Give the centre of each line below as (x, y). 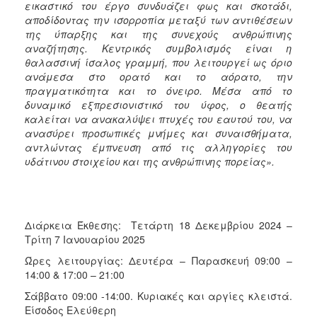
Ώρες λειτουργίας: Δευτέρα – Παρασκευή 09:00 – (158, 260)
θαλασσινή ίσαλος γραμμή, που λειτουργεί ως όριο (158, 62)
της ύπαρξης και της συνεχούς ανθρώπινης (158, 34)
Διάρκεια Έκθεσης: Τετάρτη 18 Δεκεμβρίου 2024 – (158, 225)
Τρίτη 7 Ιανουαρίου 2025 (85, 239)
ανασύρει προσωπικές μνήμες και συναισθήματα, (158, 133)
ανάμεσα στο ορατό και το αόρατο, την (158, 76)
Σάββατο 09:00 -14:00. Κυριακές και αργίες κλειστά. (158, 295)
